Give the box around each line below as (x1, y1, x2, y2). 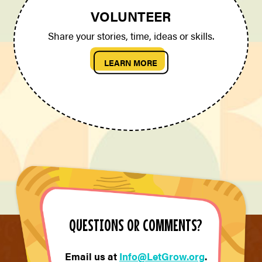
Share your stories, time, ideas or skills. (47, 28, 214, 43)
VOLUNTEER (91, 6, 171, 26)
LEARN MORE (104, 56, 158, 68)
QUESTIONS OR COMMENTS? (69, 214, 203, 235)
